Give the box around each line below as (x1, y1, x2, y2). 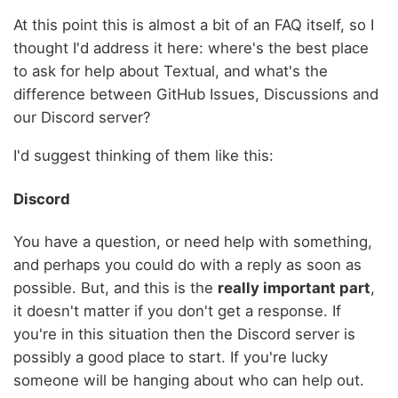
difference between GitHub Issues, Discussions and (13, 85, 378, 104)
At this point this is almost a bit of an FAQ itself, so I (13, 16, 374, 35)
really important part (218, 278, 370, 297)
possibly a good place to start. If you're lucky (13, 347, 328, 366)
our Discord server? (13, 108, 151, 127)
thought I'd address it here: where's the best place (13, 39, 369, 58)
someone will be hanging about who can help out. (13, 370, 364, 389)
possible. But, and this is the (13, 278, 218, 297)
